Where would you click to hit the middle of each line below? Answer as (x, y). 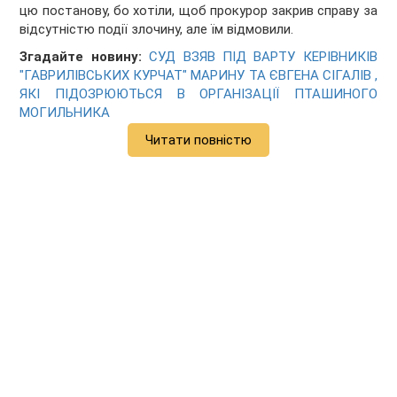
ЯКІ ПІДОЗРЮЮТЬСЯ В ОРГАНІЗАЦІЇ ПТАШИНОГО (198, 94)
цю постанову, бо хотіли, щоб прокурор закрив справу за (198, 11)
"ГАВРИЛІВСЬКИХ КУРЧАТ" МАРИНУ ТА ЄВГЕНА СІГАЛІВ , (198, 76)
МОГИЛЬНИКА (65, 113)
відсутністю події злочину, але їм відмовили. (157, 30)
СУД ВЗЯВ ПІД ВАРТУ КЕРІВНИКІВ (263, 57)
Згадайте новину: (81, 57)
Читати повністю (198, 140)
